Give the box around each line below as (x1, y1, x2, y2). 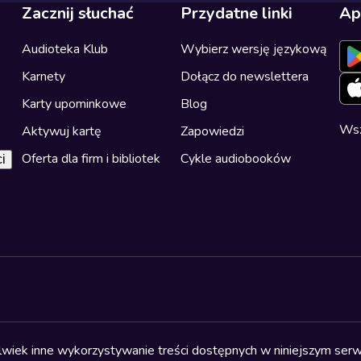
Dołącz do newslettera (180, 67, 309, 85)
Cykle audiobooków (180, 149, 291, 168)
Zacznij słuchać (21, 2, 133, 24)
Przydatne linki (180, 2, 293, 24)
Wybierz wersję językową (180, 39, 326, 58)
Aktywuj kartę (21, 122, 102, 140)
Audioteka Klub (21, 39, 108, 58)
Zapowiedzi (180, 122, 244, 140)
